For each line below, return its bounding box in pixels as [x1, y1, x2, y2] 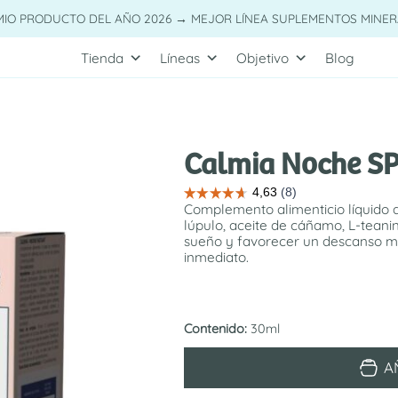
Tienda [80, 50, 123, 68]
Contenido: [184, 320, 251, 337]
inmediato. [184, 248, 249, 266]
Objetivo [235, 50, 289, 68]
